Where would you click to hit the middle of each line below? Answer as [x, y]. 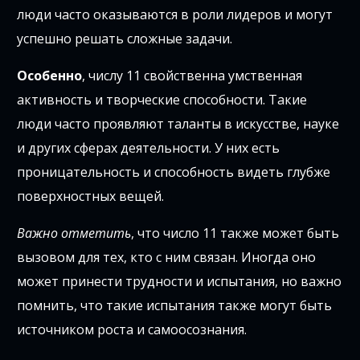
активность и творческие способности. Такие [162, 99]
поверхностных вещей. [91, 196]
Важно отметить [74, 233]
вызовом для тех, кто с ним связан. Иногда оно [167, 257]
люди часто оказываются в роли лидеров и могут [175, 14]
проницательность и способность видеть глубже [174, 172]
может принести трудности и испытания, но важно [180, 281]
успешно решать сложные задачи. [125, 38]
